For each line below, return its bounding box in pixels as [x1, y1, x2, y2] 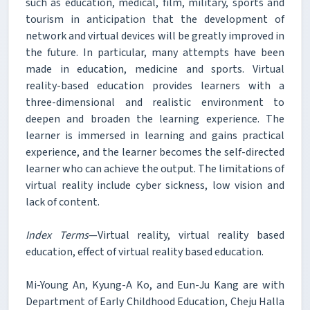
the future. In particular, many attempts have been [26, 44, 284, 60]
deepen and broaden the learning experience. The [26, 111, 284, 127]
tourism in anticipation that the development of [26, 11, 284, 27]
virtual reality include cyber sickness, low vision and [26, 177, 284, 193]
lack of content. [26, 194, 100, 210]
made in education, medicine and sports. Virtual [26, 61, 284, 77]
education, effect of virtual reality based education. [26, 244, 264, 259]
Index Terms [26, 227, 89, 243]
